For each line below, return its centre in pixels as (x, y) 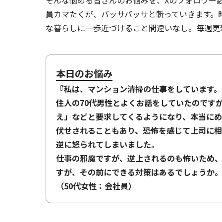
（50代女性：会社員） (96, 186)
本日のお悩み (84, 73)
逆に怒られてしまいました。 (108, 144)
